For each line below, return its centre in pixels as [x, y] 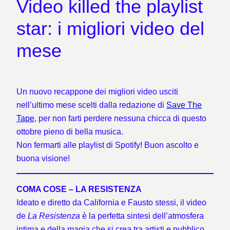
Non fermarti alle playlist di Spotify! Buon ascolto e [108, 145]
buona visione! [43, 158]
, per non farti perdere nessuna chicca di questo [120, 118]
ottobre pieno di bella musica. [70, 131]
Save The [184, 104]
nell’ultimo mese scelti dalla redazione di [91, 104]
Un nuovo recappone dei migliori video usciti [97, 91]
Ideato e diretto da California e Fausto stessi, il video [111, 203]
